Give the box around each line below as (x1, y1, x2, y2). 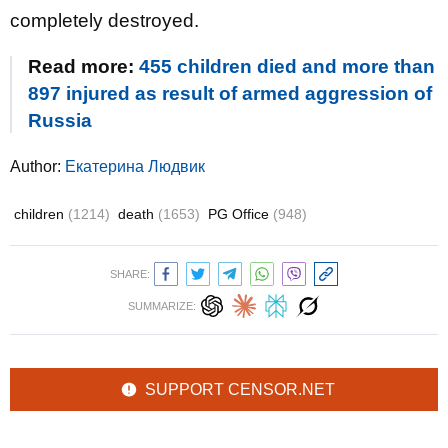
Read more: (28, 56, 139, 77)
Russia (28, 110, 92, 131)
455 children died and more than (139, 56, 435, 77)
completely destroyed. (10, 10, 199, 31)
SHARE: (110, 268, 150, 280)
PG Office (208, 206, 273, 222)
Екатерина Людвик (65, 158, 205, 175)
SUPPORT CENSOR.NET (145, 381, 335, 398)
